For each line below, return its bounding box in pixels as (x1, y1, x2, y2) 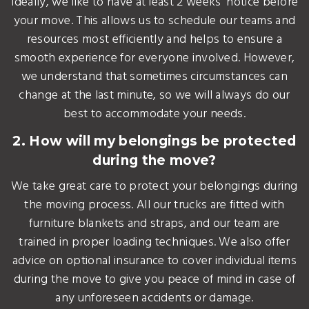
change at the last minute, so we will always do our (19, 86, 290, 106)
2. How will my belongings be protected (12, 133, 297, 149)
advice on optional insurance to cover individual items (12, 251, 297, 271)
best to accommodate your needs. (63, 104, 246, 124)
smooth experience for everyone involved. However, (14, 48, 295, 68)
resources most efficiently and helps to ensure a (26, 30, 283, 50)
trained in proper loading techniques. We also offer (19, 232, 290, 252)
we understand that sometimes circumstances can (21, 67, 288, 87)
